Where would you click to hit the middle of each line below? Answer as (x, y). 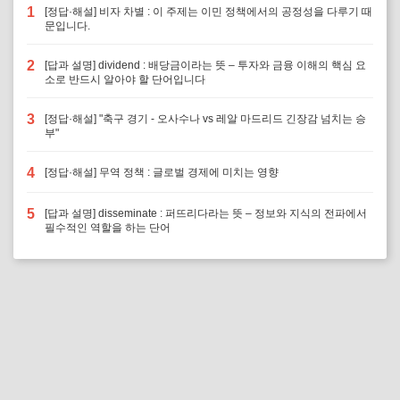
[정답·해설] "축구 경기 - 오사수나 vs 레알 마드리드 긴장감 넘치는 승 (205, 119)
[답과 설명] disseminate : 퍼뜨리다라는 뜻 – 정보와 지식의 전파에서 (206, 213)
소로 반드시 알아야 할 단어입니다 (125, 79)
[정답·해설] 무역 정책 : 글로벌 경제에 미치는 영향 (162, 172)
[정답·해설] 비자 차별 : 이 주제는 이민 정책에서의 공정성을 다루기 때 (208, 12)
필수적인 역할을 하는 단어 (108, 228)
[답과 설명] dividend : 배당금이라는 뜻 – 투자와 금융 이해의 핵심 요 (205, 65)
